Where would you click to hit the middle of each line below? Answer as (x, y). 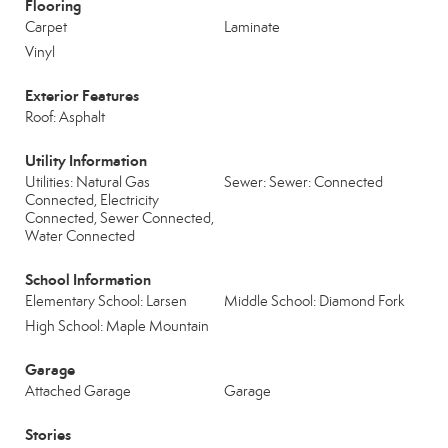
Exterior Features (82, 95)
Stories (48, 434)
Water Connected (80, 236)
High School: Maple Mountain (117, 326)
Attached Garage (78, 391)
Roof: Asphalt (65, 117)
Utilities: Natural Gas (87, 182)
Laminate (252, 27)
